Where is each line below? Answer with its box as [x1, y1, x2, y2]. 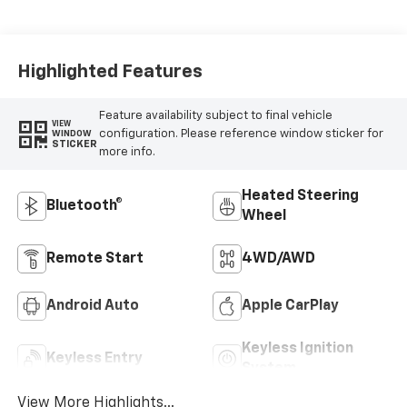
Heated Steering [242, 189, 359, 204]
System [242, 362, 296, 377]
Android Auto [45, 299, 139, 314]
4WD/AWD [242, 252, 315, 267]
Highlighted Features [16, 62, 203, 81]
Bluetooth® [45, 199, 123, 214]
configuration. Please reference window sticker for [98, 127, 383, 140]
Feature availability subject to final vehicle [98, 109, 333, 122]
